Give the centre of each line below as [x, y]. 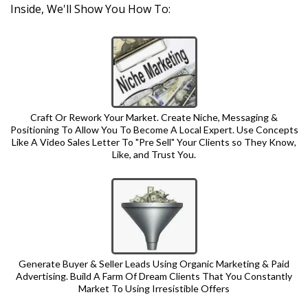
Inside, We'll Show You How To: [90, 9]
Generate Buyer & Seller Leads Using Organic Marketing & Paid [154, 264]
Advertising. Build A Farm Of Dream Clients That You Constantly [154, 276]
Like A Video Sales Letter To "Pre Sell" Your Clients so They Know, [154, 142]
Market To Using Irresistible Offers [154, 289]
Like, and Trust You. [154, 154]
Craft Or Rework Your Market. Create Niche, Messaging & [154, 117]
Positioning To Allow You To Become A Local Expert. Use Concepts [154, 129]
